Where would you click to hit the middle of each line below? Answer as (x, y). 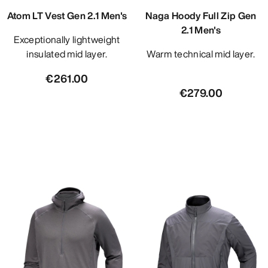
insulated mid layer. (67, 54)
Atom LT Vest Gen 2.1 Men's (67, 16)
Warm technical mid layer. (205, 54)
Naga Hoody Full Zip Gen (201, 16)
